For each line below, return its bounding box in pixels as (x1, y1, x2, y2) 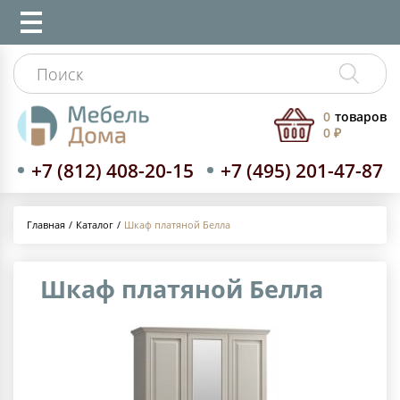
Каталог (76, 217, 113, 231)
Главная (27, 218, 65, 232)
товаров (335, 108, 387, 126)
